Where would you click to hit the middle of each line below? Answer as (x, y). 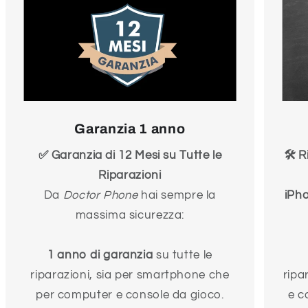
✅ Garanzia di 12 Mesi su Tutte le (130, 156)
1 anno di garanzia (100, 255)
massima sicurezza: (130, 216)
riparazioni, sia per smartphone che (130, 275)
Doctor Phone (100, 196)
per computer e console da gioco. (130, 295)
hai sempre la (177, 196)
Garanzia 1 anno (130, 129)
